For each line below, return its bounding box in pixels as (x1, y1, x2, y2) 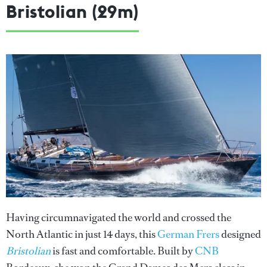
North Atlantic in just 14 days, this (6, 227, 157, 242)
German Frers (157, 227, 219, 242)
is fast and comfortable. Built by (51, 244, 195, 259)
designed (219, 227, 261, 242)
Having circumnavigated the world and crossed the (6, 210, 231, 225)
